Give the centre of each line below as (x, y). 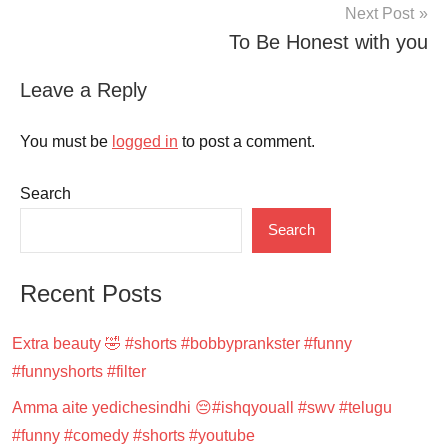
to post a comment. (246, 141)
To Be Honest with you (328, 41)
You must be (66, 141)
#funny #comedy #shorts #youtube (133, 435)
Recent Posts (91, 293)
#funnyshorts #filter (79, 371)
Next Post (379, 13)
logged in (145, 141)
